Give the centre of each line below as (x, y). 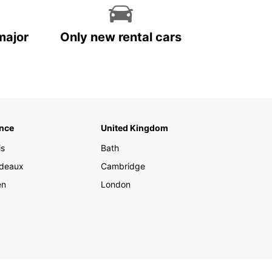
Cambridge (123, 166)
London (116, 184)
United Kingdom (134, 128)
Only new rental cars (121, 37)
